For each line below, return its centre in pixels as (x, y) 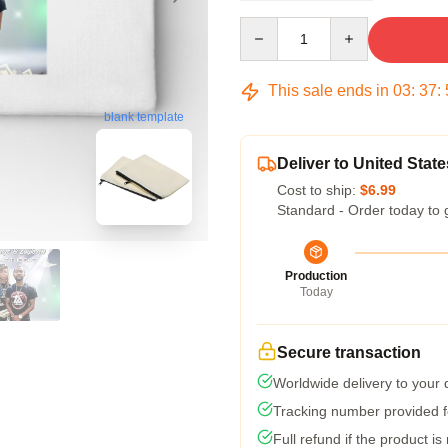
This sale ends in (328, 90)
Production (316, 276)
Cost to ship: (318, 190)
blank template (144, 117)
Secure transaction (349, 352)
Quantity (265, 26)
